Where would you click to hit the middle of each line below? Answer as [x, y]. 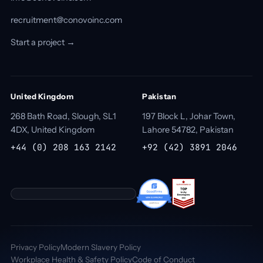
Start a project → [43, 42]
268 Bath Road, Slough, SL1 [63, 116]
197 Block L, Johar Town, [189, 116]
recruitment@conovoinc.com [66, 20]
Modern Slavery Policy [101, 247]
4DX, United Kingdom [53, 129]
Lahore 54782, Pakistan [188, 129]
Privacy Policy [36, 247]
